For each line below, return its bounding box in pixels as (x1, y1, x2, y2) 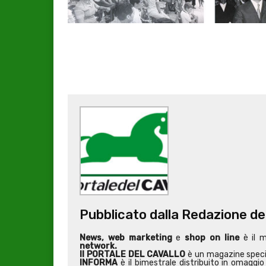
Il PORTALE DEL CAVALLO (80, 249, 186, 260)
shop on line (180, 233, 243, 243)
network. (80, 241, 117, 252)
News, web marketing (80, 233, 172, 243)
